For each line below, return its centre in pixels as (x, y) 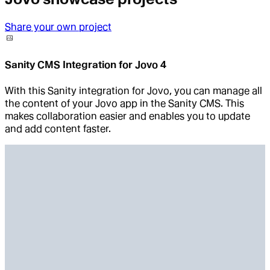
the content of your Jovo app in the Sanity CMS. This (124, 103)
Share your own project (58, 27)
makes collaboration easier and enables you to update (127, 116)
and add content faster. (58, 128)
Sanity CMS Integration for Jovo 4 (86, 65)
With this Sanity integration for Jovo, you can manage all (133, 90)
